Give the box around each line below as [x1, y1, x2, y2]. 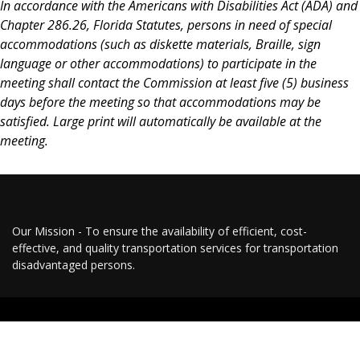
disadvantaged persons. [12, 257, 135, 273]
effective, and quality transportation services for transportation [12, 240, 338, 256]
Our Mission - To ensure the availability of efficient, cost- [12, 223, 307, 239]
